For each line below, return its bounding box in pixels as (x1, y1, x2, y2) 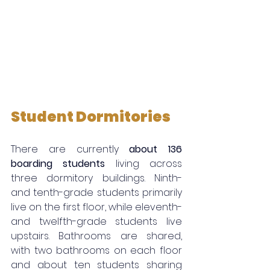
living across (105, 156, 183, 171)
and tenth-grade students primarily (11, 185, 182, 199)
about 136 (129, 142, 182, 156)
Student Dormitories (11, 106, 171, 127)
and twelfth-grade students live (11, 214, 182, 228)
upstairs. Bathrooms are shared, (11, 228, 182, 243)
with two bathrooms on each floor (11, 243, 182, 257)
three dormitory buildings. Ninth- (11, 171, 182, 185)
